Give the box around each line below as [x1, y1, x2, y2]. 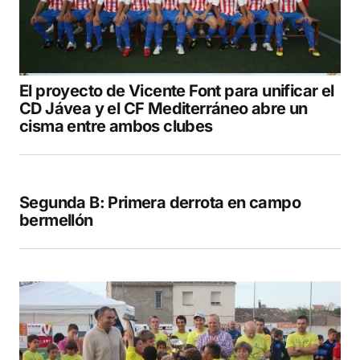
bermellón [19, 211, 93, 231]
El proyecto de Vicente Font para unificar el [19, 81, 334, 101]
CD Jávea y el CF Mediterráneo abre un [19, 99, 308, 119]
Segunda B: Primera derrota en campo [19, 193, 301, 213]
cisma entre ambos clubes [19, 117, 213, 137]
